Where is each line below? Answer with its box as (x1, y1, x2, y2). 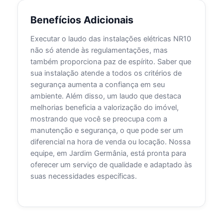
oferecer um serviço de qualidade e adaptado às (30, 160, 193, 170)
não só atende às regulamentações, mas (30, 46, 168, 55)
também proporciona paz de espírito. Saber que (30, 57, 192, 67)
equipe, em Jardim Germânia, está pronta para (30, 149, 187, 158)
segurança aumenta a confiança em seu (30, 80, 165, 90)
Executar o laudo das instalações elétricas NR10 (30, 34, 192, 44)
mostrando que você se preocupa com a (30, 114, 168, 124)
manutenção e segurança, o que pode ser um (30, 126, 184, 135)
